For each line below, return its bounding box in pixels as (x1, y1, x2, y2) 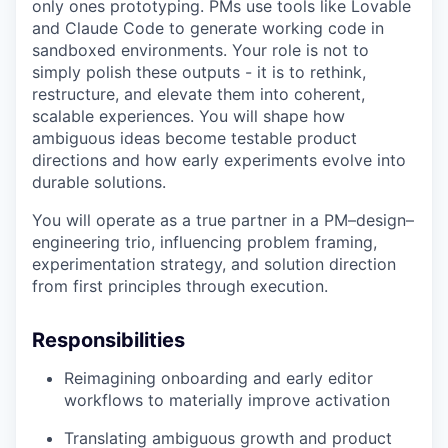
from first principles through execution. (32, 275, 328, 296)
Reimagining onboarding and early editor (64, 367, 373, 388)
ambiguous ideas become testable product (32, 127, 357, 148)
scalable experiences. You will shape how (32, 105, 345, 126)
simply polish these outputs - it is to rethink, (32, 61, 366, 82)
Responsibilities (32, 327, 185, 352)
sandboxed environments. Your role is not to (32, 39, 369, 60)
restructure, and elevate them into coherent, (32, 83, 365, 104)
